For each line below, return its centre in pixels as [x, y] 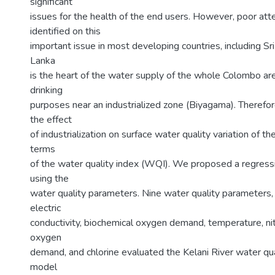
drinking [46, 90]
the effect [51, 120]
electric [45, 208]
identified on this [65, 31]
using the [49, 179]
